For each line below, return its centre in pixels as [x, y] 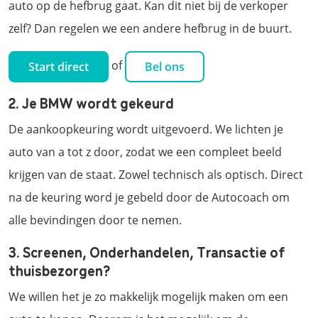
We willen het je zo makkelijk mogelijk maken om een [148, 296]
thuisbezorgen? [59, 270]
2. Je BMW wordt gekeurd [91, 102]
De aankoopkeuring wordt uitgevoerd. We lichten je [146, 129]
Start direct [59, 66]
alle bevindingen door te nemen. [95, 220]
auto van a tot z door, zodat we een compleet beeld [145, 152]
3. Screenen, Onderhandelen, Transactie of [147, 251]
